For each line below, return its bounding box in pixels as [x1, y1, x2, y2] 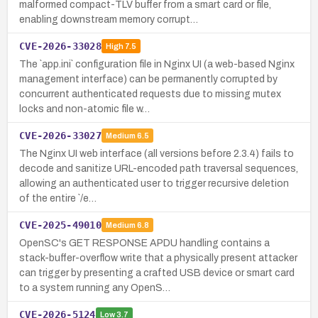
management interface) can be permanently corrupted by [19, 73, 278, 84]
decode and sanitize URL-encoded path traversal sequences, [19, 163, 298, 174]
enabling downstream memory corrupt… [19, 13, 198, 25]
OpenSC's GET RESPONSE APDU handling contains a [19, 237, 270, 248]
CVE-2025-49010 [19, 219, 102, 231]
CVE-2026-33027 [19, 129, 102, 141]
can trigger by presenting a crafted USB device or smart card [19, 267, 295, 278]
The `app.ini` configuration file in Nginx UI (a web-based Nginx [19, 58, 295, 70]
